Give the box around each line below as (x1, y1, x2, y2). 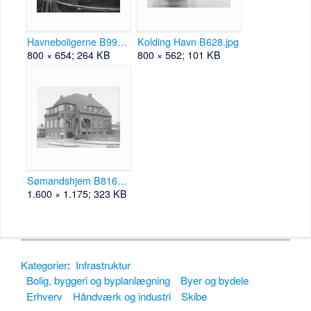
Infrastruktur (76, 257, 131, 272)
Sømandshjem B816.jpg (117, 174, 128, 188)
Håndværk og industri (73, 289, 171, 304)
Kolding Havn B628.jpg (137, 35, 239, 49)
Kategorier (21, 257, 68, 272)
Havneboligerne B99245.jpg (117, 35, 128, 49)
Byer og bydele (180, 273, 249, 288)
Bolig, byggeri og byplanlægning (26, 273, 170, 288)
